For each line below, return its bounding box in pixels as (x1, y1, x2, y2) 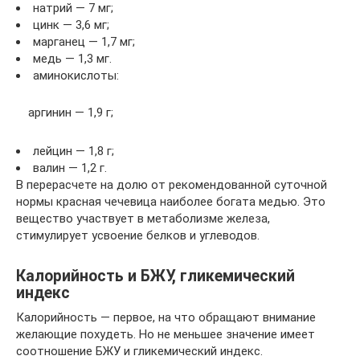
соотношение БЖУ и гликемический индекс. (16, 344, 263, 358)
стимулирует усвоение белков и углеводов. (16, 228, 260, 243)
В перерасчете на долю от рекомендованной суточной (16, 178, 327, 192)
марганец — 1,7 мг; (33, 34, 135, 49)
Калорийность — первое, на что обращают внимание (16, 310, 316, 325)
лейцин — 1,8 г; (33, 144, 114, 158)
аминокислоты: (33, 67, 119, 83)
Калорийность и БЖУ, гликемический (16, 267, 295, 286)
